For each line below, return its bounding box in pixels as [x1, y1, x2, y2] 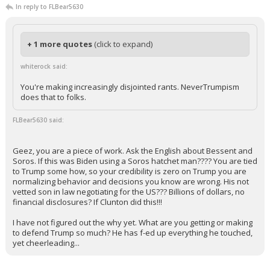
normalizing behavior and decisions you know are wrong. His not [13, 176, 249, 187]
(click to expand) [94, 39, 152, 49]
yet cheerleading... [13, 237, 80, 248]
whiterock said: [20, 62, 67, 71]
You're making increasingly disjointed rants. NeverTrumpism [20, 81, 239, 92]
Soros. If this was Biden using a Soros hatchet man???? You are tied [13, 155, 257, 166]
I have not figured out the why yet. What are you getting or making [13, 217, 253, 228]
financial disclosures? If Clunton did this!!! [13, 196, 162, 207]
